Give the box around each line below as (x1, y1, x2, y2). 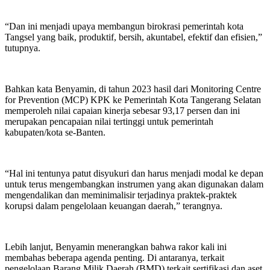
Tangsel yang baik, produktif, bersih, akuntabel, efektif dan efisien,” (5, 31, 262, 42)
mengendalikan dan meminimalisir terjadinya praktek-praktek (5, 189, 237, 200)
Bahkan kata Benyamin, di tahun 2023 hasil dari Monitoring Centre (5, 83, 261, 94)
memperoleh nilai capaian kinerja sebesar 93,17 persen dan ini (5, 105, 240, 116)
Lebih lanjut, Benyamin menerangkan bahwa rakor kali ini (5, 241, 227, 252)
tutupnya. (5, 42, 40, 53)
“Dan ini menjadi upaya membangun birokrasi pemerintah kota (5, 20, 243, 31)
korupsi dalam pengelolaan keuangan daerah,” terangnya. (5, 200, 222, 211)
